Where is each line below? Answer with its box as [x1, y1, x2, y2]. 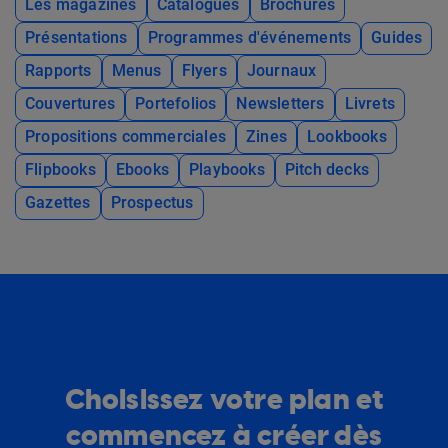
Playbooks [189, 160, 265, 180]
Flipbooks [25, 160, 96, 180]
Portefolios [135, 94, 217, 114]
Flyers [181, 61, 227, 81]
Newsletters [236, 94, 325, 114]
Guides [371, 28, 423, 48]
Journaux [246, 61, 317, 81]
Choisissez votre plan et [64, 380, 384, 419]
